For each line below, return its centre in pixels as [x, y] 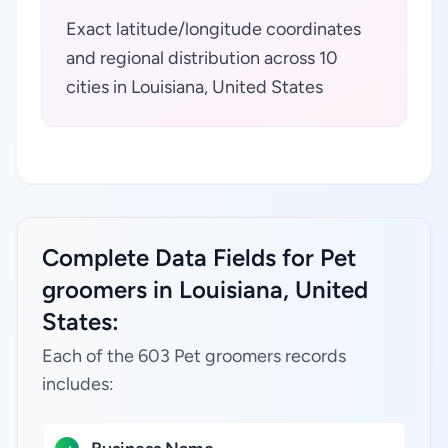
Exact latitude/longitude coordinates [213, 29]
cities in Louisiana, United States [194, 87]
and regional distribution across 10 [202, 58]
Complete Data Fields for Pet [199, 257]
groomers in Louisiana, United [205, 289]
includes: [78, 384]
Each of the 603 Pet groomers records [194, 356]
